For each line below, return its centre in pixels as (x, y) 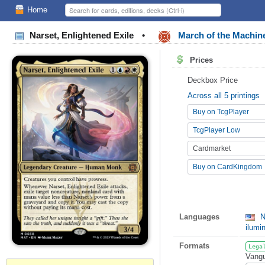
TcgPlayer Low (216, 130)
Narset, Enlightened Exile (82, 35)
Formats (194, 246)
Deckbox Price (213, 80)
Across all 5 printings (224, 96)
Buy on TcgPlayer (221, 112)
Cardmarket (212, 148)
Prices (200, 60)
